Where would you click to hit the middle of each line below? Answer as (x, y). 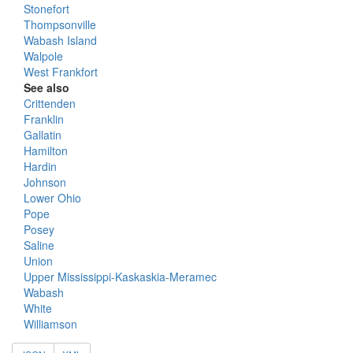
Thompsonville (60, 24)
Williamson (50, 324)
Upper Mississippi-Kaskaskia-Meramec (120, 277)
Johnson (45, 182)
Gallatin (43, 135)
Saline (39, 245)
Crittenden (50, 103)
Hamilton (46, 150)
